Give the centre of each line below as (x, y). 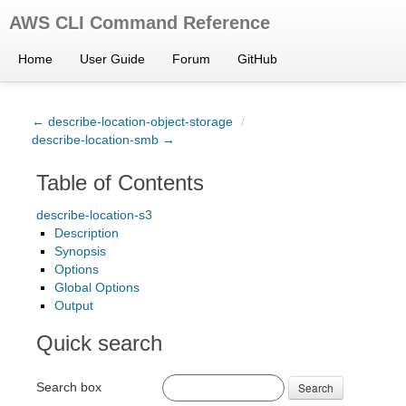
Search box (69, 387)
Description (87, 233)
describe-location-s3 (94, 215)
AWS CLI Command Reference (140, 23)
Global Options (97, 287)
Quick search (99, 343)
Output (74, 305)
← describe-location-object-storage (132, 121)
